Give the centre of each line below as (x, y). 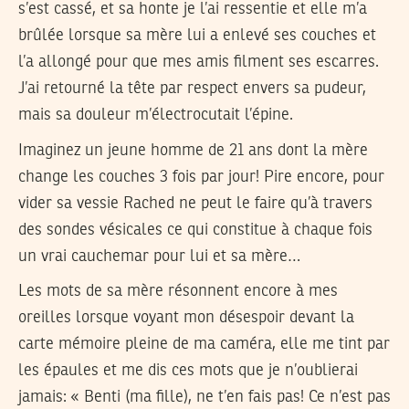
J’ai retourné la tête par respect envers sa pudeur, (192, 89)
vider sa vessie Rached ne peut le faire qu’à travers (195, 203)
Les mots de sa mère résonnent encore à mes (178, 292)
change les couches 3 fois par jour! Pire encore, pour (201, 177)
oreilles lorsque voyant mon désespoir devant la (186, 318)
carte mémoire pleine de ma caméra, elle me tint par (204, 345)
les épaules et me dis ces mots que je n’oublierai (188, 371)
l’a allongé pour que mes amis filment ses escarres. (199, 63)
